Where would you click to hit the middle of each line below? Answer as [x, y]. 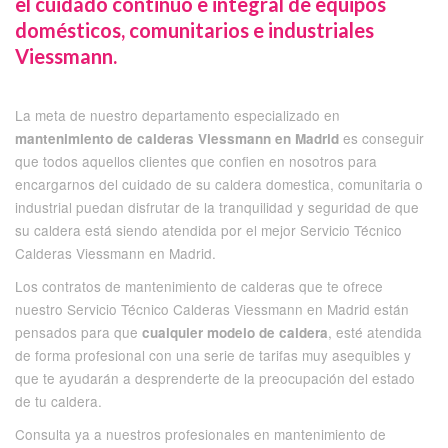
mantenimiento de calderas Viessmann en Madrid [177, 138]
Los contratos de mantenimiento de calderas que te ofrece [199, 285]
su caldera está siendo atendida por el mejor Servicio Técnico [208, 229]
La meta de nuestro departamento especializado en [177, 114]
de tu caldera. [58, 400]
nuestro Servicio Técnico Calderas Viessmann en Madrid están [212, 308]
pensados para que [78, 331]
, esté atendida [375, 331]
